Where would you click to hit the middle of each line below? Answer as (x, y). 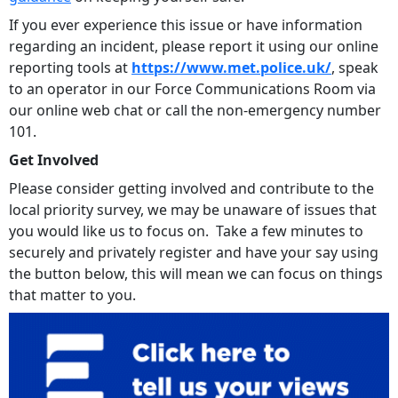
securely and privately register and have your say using (194, 252)
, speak (355, 67)
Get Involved (54, 159)
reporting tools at (70, 67)
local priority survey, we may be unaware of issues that (193, 209)
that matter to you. (74, 295)
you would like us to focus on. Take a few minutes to (186, 231)
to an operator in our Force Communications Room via (192, 88)
